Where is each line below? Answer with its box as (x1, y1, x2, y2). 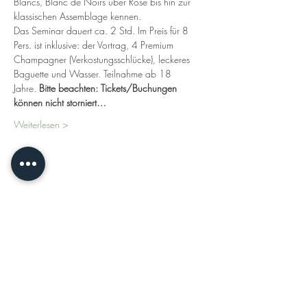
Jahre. (14, 82, 39, 95)
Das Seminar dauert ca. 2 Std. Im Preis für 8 (14, 24, 191, 37)
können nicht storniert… (14, 96, 106, 109)
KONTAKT (88, 269, 125, 281)
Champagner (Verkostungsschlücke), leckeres (14, 53, 193, 66)
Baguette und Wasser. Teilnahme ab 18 (14, 67, 174, 80)
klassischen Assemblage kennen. (14, 10, 141, 23)
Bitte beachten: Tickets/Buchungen (39, 82, 180, 95)
